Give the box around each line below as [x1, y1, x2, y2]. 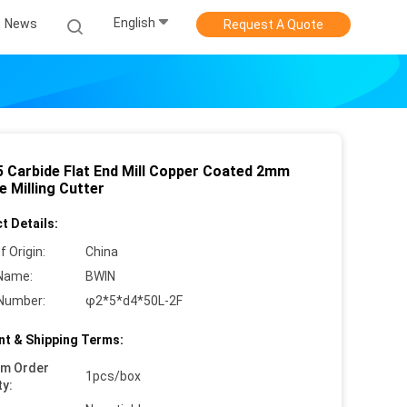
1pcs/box [85, 369, 141, 383]
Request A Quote [223, 17, 323, 32]
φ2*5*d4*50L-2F [85, 293, 183, 308]
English [114, 15, 155, 31]
